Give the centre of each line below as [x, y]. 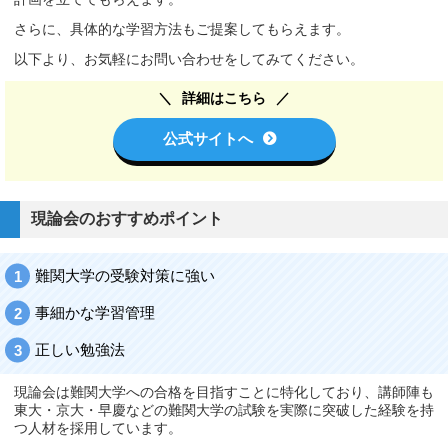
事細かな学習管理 [95, 313]
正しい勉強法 [80, 350]
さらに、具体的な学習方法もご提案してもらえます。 [182, 29]
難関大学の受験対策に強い [125, 276]
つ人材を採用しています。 [98, 428]
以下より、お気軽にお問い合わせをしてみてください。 [189, 59]
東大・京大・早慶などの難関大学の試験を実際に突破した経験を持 [224, 410]
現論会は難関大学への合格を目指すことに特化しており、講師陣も [224, 392]
